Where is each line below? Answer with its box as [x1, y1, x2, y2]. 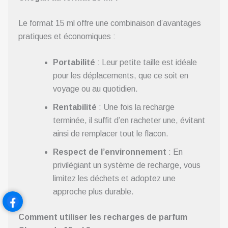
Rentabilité [53, 103, 97, 112]
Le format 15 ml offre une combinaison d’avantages [18, 18, 201, 27]
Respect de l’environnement [53, 148, 166, 157]
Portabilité [53, 58, 95, 67]
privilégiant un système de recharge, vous [53, 161, 201, 170]
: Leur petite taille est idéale [95, 58, 197, 67]
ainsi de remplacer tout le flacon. [53, 129, 168, 138]
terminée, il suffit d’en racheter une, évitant [53, 116, 205, 125]
